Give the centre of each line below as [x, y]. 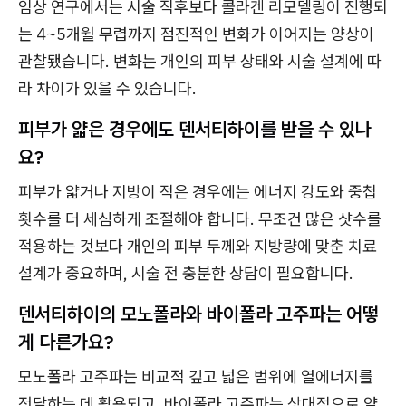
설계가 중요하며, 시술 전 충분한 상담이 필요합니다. [186, 274]
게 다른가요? [66, 342]
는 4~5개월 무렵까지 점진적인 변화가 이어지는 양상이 [196, 34]
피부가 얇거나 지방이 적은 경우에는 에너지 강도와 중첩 [198, 192]
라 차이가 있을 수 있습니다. [107, 89]
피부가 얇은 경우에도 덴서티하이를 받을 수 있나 [195, 129]
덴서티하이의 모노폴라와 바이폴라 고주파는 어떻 [198, 314]
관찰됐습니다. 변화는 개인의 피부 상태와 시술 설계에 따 [200, 62]
